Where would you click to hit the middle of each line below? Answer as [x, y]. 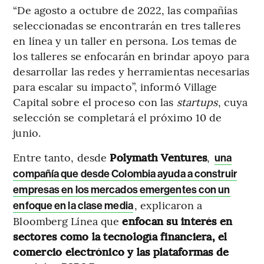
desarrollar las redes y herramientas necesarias [131, 71]
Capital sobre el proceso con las [95, 101]
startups [197, 101]
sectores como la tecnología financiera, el [120, 236]
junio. [27, 132]
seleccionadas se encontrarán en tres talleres [127, 25]
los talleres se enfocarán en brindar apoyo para [131, 55]
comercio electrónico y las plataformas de [121, 251]
